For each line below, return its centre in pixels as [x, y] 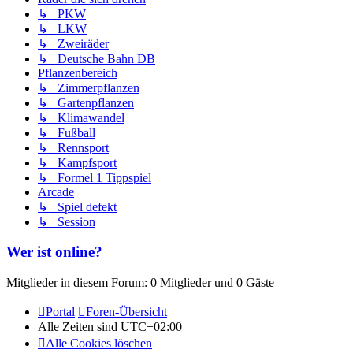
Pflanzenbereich [78, 72]
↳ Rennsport [73, 147]
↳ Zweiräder [73, 43]
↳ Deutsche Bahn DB [97, 58]
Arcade [56, 191]
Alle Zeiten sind [79, 327]
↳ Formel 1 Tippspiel [95, 177]
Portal [60, 312]
